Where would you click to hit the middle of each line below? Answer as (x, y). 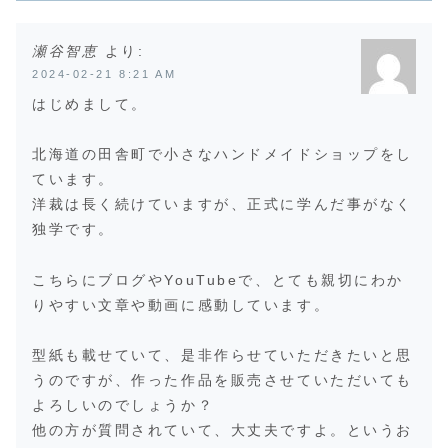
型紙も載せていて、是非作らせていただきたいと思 (222, 354)
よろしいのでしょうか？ (123, 404)
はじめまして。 (90, 104)
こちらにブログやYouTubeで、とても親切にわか (218, 279)
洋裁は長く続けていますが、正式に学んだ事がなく (222, 204)
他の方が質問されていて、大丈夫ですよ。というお (222, 429)
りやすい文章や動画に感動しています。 (181, 304)
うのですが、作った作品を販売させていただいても (222, 379)
